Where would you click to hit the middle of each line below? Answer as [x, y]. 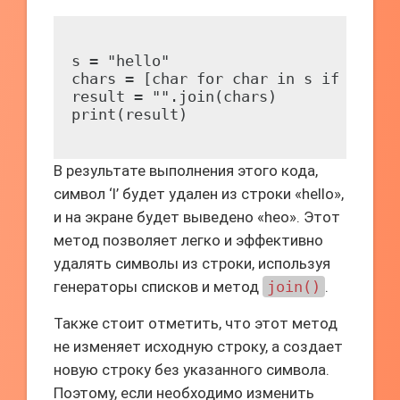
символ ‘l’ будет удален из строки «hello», [199, 194]
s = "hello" [121, 61]
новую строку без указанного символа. [192, 370]
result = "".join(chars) [174, 96]
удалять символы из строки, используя [192, 263]
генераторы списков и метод [158, 287]
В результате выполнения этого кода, [186, 171]
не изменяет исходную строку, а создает [198, 346]
